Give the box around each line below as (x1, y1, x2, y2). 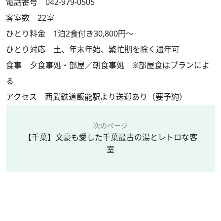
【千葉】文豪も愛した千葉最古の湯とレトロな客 (24, 131, 197, 143)
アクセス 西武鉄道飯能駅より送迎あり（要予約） (6, 91, 187, 102)
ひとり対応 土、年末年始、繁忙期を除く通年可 (6, 43, 180, 55)
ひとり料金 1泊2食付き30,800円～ (6, 28, 134, 39)
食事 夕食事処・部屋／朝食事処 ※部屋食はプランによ (6, 59, 210, 71)
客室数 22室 (6, 12, 54, 23)
